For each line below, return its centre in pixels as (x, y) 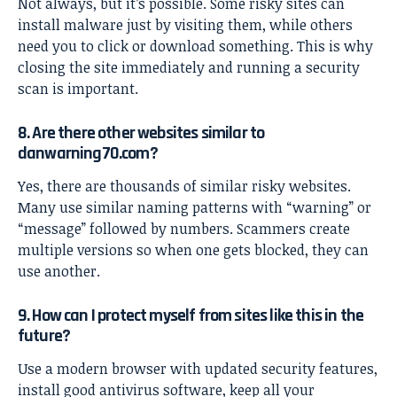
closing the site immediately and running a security (189, 68)
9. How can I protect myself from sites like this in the (191, 316)
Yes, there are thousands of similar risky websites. (184, 187)
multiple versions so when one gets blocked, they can (193, 250)
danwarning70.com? (88, 154)
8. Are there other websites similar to (141, 133)
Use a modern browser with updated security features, (198, 368)
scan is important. (78, 89)
